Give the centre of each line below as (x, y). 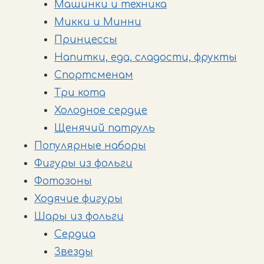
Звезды (74, 252)
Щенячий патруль (105, 128)
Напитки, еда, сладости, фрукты (146, 57)
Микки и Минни (98, 22)
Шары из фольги (79, 216)
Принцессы (86, 39)
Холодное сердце (101, 110)
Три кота (80, 93)
